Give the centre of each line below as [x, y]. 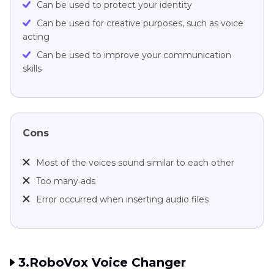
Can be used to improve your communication [134, 55]
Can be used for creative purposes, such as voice [140, 23]
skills [32, 68]
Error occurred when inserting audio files [122, 199]
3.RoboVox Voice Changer [102, 262]
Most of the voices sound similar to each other [135, 162]
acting [36, 36]
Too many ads [66, 181]
